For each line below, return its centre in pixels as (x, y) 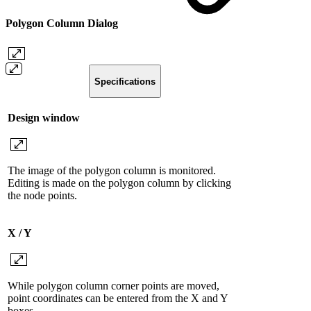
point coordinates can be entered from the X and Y (118, 299)
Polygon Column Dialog (63, 24)
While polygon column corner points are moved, (114, 286)
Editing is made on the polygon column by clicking (119, 183)
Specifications (125, 81)
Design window (44, 118)
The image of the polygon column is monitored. (112, 171)
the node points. (42, 196)
